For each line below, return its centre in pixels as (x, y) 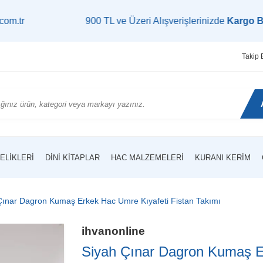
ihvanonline (113, 231)
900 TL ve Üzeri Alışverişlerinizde (115, 21)
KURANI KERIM (223, 157)
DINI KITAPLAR (73, 157)
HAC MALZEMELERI (147, 157)
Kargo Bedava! (222, 21)
